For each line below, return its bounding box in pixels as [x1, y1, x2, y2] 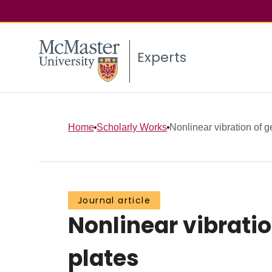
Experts [137, 48, 186, 67]
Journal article [78, 194, 151, 207]
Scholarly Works [97, 121, 167, 132]
